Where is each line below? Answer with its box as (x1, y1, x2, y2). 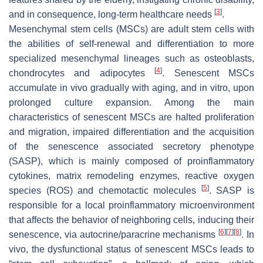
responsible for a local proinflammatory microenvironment (9, 200, 254, 210)
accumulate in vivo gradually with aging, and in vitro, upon (9, 82, 254, 93)
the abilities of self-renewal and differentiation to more (9, 38, 254, 49)
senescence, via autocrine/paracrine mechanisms (9, 229, 219, 240)
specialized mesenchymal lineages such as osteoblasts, (9, 53, 254, 63)
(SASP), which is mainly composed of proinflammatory (9, 156, 254, 166)
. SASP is (208, 185, 255, 195)
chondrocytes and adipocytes (9, 68, 155, 78)
